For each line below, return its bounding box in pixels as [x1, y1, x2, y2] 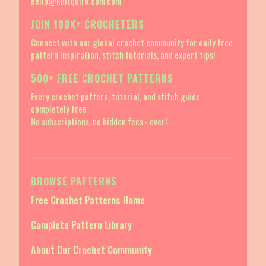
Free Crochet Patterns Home [31, 193, 145, 208]
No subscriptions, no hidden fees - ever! [31, 115, 167, 128]
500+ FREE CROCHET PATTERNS [31, 71, 173, 86]
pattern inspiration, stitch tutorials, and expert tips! [31, 48, 215, 62]
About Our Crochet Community [31, 243, 152, 258]
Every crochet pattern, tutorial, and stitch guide [31, 90, 200, 103]
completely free [31, 102, 87, 116]
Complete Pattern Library [31, 218, 132, 233]
